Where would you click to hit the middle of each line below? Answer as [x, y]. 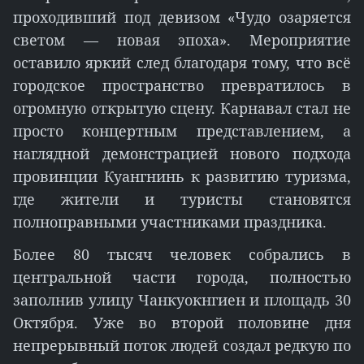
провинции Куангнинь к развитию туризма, [182, 176]
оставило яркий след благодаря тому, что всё [182, 63]
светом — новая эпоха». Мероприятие [182, 40]
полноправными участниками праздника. [170, 222]
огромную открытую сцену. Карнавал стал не [182, 108]
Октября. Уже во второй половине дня [182, 323]
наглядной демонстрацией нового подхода [182, 154]
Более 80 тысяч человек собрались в [182, 254]
